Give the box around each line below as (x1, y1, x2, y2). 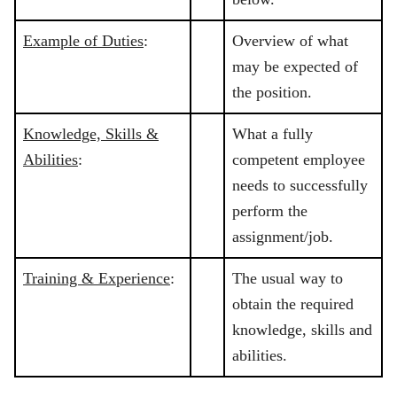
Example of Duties (23, 32, 144, 51)
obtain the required (232, 295, 354, 314)
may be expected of (232, 58, 358, 76)
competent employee (232, 151, 365, 169)
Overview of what (232, 32, 348, 51)
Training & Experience (23, 269, 170, 288)
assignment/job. (232, 228, 333, 246)
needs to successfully (232, 176, 368, 195)
